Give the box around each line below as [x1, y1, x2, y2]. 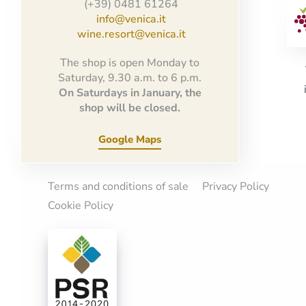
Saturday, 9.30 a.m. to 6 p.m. [58, 70, 202, 86]
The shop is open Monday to [60, 55, 200, 71]
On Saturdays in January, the [58, 85, 201, 101]
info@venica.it [96, 12, 167, 27]
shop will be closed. [79, 100, 181, 116]
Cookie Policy [48, 197, 113, 213]
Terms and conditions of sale [48, 178, 189, 194]
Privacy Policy [202, 178, 269, 194]
